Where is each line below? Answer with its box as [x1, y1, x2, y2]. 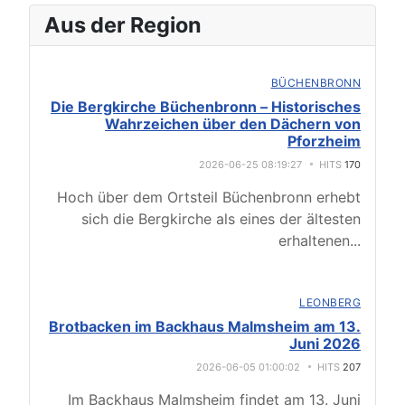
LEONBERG [299, 296, 361, 310]
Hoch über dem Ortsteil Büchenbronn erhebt [57, 188, 361, 207]
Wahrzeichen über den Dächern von [105, 115, 361, 134]
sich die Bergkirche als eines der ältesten [81, 210, 361, 229]
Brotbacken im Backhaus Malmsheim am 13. [49, 317, 361, 336]
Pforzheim [287, 132, 361, 151]
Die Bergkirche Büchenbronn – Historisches [51, 98, 361, 117]
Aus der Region [44, 12, 202, 39]
